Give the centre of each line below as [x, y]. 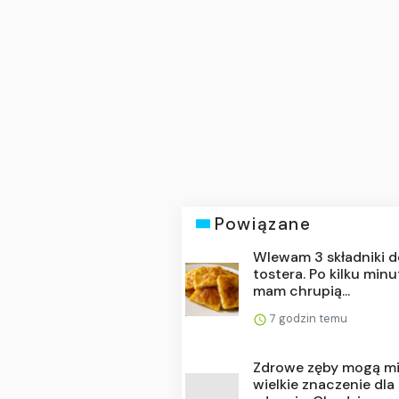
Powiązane [263, 224]
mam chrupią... [302, 290]
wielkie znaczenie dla [324, 384]
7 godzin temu [308, 318]
